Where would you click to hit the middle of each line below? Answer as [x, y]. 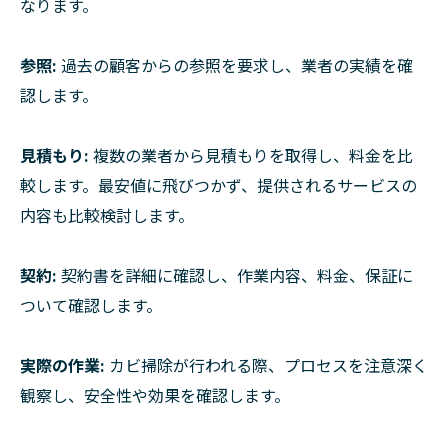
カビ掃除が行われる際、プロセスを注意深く [266, 364]
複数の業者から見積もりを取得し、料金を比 [251, 154]
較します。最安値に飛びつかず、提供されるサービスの [218, 184]
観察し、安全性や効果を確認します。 [155, 394]
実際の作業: [62, 364]
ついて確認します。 [91, 304]
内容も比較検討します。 [107, 214]
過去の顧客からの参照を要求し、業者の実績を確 [235, 64]
